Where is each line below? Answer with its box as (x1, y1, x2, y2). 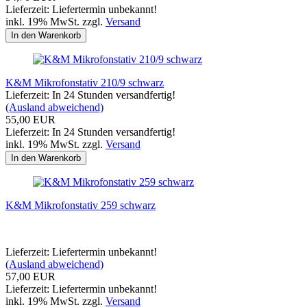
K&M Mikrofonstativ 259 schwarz (5, 199, 156, 211)
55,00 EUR (5, 113, 56, 125)
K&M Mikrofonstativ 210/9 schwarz (5, 76, 164, 88)
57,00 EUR (5, 270, 56, 282)
